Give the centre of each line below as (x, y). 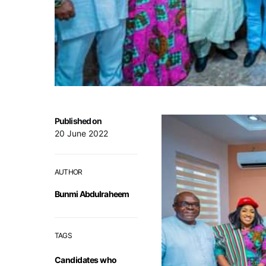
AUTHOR (69, 172)
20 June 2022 (81, 134)
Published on (78, 121)
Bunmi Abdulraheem (92, 194)
